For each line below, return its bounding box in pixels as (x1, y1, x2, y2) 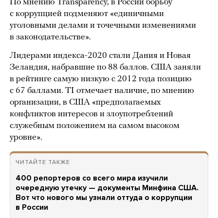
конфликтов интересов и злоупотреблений (10, 109, 173, 119)
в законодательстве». (10, 33, 91, 42)
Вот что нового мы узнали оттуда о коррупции (16, 193, 192, 202)
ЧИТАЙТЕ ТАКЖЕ (16, 159, 70, 165)
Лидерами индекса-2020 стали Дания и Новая (10, 51, 191, 60)
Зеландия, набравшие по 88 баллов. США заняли (10, 63, 201, 72)
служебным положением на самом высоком (10, 121, 180, 130)
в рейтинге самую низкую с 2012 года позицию (10, 74, 192, 84)
